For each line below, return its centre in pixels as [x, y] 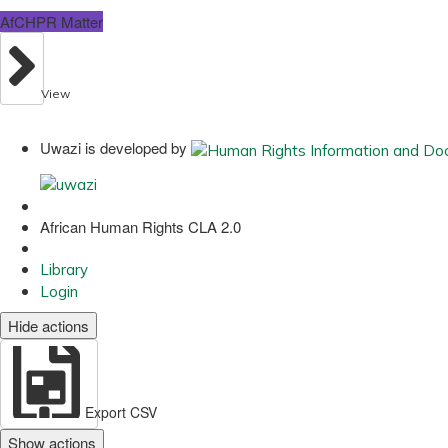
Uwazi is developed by [113, 148]
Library [64, 269]
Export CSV [121, 411]
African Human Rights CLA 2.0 [140, 226]
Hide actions [48, 325]
